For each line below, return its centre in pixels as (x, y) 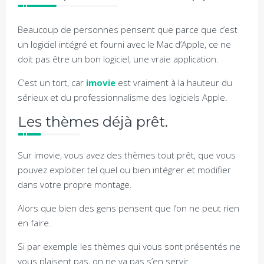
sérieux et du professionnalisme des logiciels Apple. (123, 97)
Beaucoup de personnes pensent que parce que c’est (128, 29)
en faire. (34, 223)
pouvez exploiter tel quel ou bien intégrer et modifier (124, 170)
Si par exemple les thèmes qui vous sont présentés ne (129, 246)
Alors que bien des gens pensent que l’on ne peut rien (128, 208)
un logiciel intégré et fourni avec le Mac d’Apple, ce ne (124, 44)
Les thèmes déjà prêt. (93, 122)
